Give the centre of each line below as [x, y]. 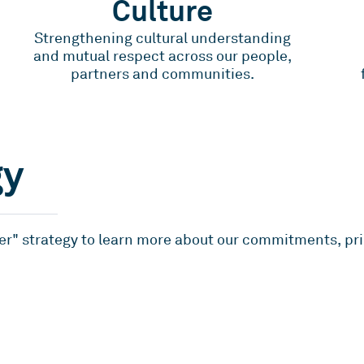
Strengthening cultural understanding [162, 39]
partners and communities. [162, 74]
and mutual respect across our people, [162, 56]
